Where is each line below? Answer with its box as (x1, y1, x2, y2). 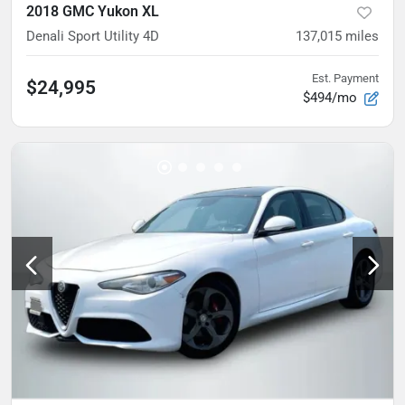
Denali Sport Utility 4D (26, 28, 159, 45)
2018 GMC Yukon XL (26, 3, 159, 21)
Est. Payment (312, 71, 379, 86)
